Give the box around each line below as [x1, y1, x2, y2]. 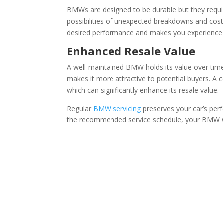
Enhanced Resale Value [67, 43, 196, 58]
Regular [67, 104, 94, 113]
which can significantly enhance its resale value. [67, 85, 219, 95]
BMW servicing [93, 104, 141, 113]
